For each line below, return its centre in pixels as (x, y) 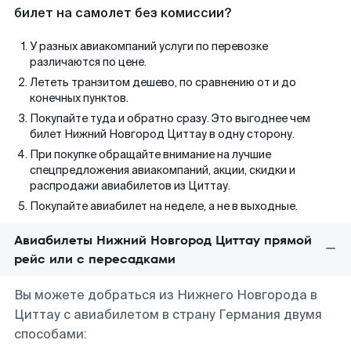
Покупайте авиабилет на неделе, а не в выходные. (164, 206)
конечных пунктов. (79, 98)
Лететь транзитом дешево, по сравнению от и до (163, 82)
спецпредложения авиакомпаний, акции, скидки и (163, 170)
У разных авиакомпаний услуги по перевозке (149, 46)
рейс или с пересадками (95, 259)
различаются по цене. (88, 62)
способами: (51, 334)
